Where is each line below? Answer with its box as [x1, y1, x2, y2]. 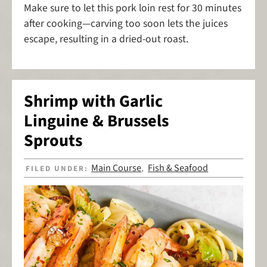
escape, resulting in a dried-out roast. [24, 31, 188, 46]
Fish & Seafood [148, 161, 209, 176]
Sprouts [24, 128, 82, 153]
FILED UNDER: [26, 163, 92, 175]
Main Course [91, 161, 142, 176]
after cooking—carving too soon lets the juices [24, 15, 228, 31]
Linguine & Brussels [24, 108, 169, 133]
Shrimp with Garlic [24, 89, 163, 113]
